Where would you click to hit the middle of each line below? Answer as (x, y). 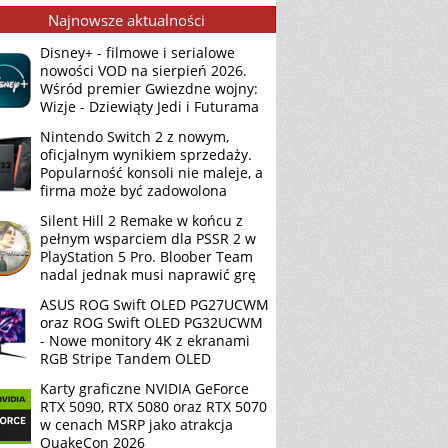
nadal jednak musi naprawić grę (148, 274)
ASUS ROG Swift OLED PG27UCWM (154, 304)
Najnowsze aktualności (126, 20)
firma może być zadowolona (133, 190)
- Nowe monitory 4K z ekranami (145, 340)
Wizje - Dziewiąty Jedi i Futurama (149, 106)
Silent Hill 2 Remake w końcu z (141, 220)
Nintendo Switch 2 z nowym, (134, 136)
